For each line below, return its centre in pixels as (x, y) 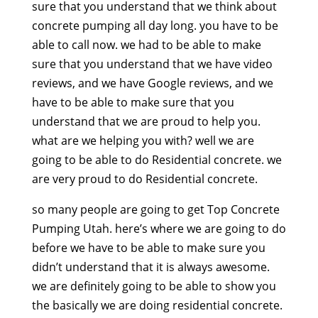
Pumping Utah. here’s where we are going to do (159, 229)
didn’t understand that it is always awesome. (150, 267)
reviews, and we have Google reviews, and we (152, 83)
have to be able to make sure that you (133, 103)
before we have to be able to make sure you (148, 248)
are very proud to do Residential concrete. (144, 179)
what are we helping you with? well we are (143, 141)
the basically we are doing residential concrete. (157, 306)
